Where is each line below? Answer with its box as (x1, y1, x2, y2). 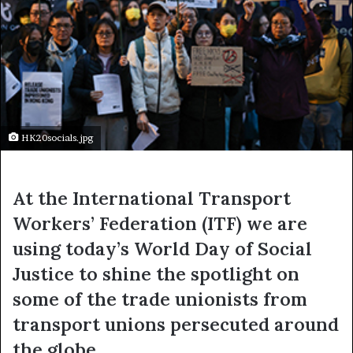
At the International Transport (13, 186, 291, 210)
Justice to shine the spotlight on (13, 262, 299, 285)
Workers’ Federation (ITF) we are (13, 211, 307, 235)
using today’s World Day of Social (13, 236, 312, 260)
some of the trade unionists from (13, 287, 307, 310)
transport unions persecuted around (13, 312, 339, 336)
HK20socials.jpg (19, 132, 93, 143)
